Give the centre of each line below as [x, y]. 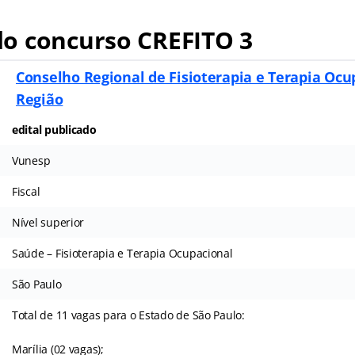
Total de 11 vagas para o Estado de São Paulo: [128, 315]
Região [39, 99]
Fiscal [26, 191]
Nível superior [48, 222]
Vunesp [31, 160]
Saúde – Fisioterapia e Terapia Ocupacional [122, 253]
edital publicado [54, 130]
